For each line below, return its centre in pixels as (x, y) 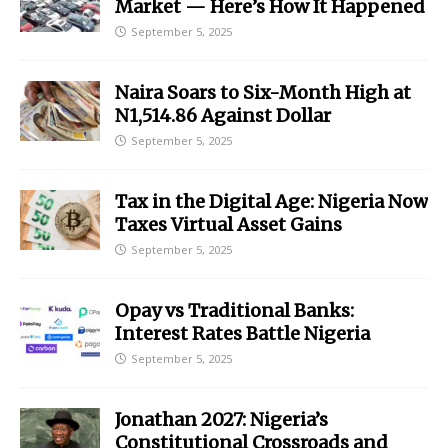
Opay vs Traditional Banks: (234, 310)
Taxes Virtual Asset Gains (228, 224)
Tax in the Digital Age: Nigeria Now (271, 201)
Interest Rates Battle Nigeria (242, 333)
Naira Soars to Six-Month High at (263, 92)
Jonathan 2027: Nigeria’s (221, 419)
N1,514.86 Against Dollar (223, 115)
